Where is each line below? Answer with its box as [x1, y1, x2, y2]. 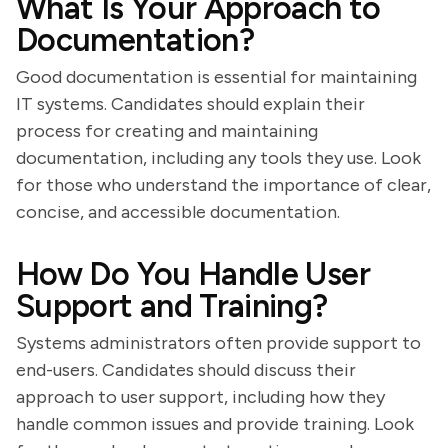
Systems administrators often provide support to [16, 332, 421, 354]
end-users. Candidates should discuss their [16, 359, 356, 381]
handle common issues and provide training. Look [16, 413, 414, 435]
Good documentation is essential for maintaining [16, 66, 417, 88]
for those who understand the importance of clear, [16, 174, 431, 196]
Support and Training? [16, 287, 328, 325]
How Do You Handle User [16, 255, 370, 293]
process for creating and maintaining [16, 120, 318, 142]
